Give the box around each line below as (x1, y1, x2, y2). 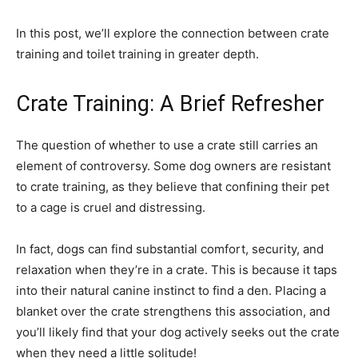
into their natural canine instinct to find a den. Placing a (16, 283, 326, 299)
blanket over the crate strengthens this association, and (16, 304, 330, 320)
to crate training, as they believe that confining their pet (16, 179, 329, 195)
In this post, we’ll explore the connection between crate (16, 26, 329, 42)
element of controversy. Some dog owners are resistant (16, 158, 331, 174)
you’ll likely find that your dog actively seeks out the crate (16, 324, 340, 340)
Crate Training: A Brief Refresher (16, 91, 324, 117)
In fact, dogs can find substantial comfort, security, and (16, 241, 324, 257)
